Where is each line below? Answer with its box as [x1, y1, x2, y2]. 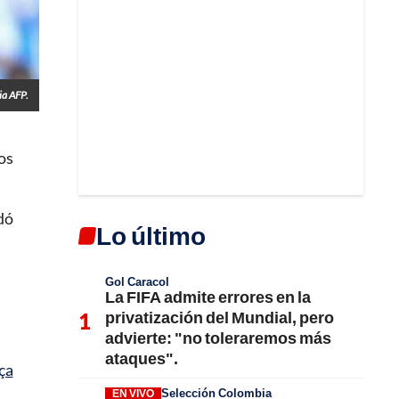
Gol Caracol [105, 273, 169, 289]
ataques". [105, 347, 178, 368]
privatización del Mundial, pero [105, 306, 334, 327]
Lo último [96, 219, 206, 250]
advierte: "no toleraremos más [105, 327, 331, 347]
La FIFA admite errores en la [105, 286, 311, 306]
